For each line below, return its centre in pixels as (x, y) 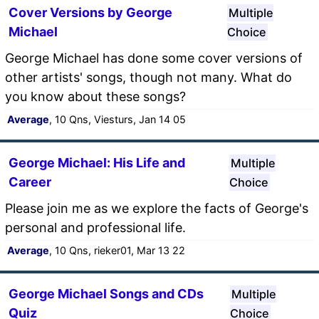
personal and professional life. (95, 227)
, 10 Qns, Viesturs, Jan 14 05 (117, 119)
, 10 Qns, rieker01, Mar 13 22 (117, 250)
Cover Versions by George (90, 12)
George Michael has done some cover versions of (154, 58)
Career (30, 182)
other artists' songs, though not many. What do (148, 77)
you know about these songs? (95, 96)
